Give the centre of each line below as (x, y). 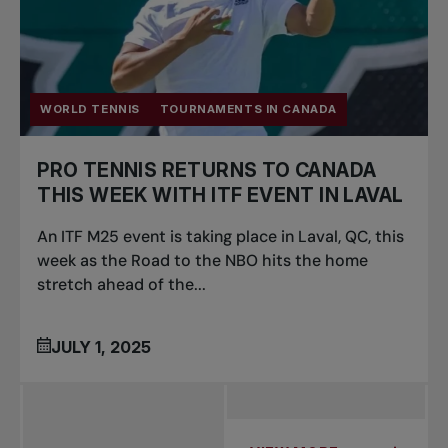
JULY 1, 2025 (101, 346)
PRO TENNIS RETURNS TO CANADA (207, 170)
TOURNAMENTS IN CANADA (248, 109)
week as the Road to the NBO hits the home (203, 261)
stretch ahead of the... (122, 285)
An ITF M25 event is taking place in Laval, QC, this (221, 237)
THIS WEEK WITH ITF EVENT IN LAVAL (220, 195)
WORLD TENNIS (90, 109)
